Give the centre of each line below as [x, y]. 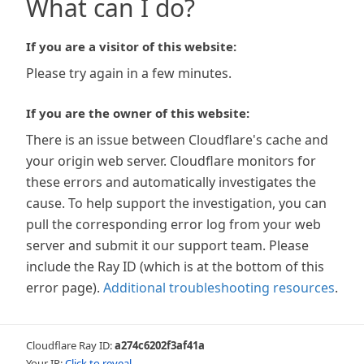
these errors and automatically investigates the [171, 182]
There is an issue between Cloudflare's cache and [177, 140]
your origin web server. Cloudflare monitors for [171, 161]
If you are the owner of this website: [138, 113]
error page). [63, 288]
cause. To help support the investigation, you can [176, 203]
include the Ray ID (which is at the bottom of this [175, 266]
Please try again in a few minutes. [129, 73]
